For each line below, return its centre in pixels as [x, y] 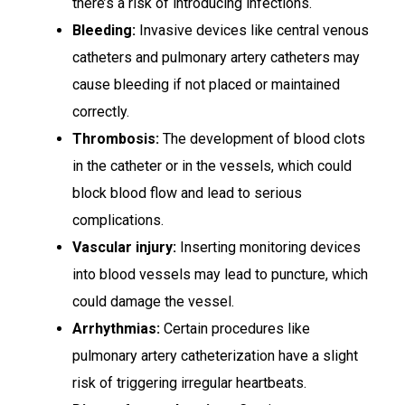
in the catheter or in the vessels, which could [212, 165]
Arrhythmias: [116, 328]
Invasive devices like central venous [252, 30]
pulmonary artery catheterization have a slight [215, 355]
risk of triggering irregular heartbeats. [189, 382]
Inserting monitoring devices [268, 247]
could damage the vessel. [153, 301]
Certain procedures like [235, 328]
